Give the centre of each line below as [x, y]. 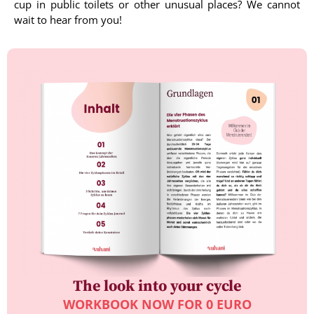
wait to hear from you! [68, 20]
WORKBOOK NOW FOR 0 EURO [157, 304]
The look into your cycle [157, 286]
